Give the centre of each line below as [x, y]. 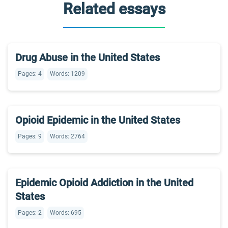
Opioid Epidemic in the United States [98, 120]
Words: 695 [66, 213]
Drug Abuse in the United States [88, 58]
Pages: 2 [30, 213]
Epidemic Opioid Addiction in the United [104, 183]
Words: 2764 [67, 136]
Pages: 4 [30, 74]
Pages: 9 [30, 136]
